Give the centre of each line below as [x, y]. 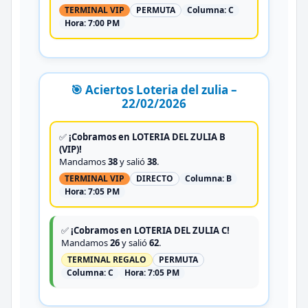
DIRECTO [154, 178]
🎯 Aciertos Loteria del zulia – [154, 89]
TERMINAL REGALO [107, 259]
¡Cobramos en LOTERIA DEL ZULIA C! [150, 230]
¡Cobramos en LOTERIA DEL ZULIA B [147, 136]
